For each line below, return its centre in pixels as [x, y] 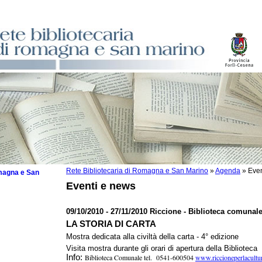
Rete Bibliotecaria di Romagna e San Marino [137, 171]
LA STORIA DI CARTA [111, 224]
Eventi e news [101, 186]
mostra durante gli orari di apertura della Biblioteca [173, 248]
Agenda [228, 171]
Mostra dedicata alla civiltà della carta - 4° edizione [152, 237]
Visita [76, 248]
